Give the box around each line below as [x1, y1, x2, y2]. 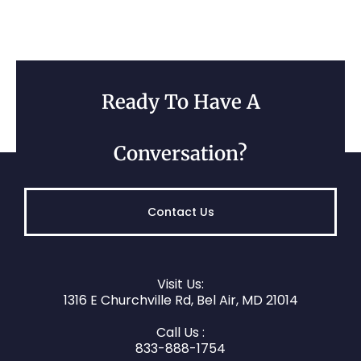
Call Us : [156, 323, 205, 342]
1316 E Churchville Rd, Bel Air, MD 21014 [63, 291, 298, 310]
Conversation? [114, 141, 247, 167]
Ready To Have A [101, 89, 260, 115]
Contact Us [147, 204, 214, 221]
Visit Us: [157, 275, 204, 294]
